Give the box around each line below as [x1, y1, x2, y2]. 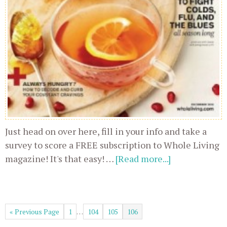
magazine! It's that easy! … [5, 153, 116, 165]
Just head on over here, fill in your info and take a [5, 125, 207, 137]
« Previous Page [10, 207, 59, 216]
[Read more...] [116, 153, 171, 165]
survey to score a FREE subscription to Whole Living [5, 139, 219, 151]
